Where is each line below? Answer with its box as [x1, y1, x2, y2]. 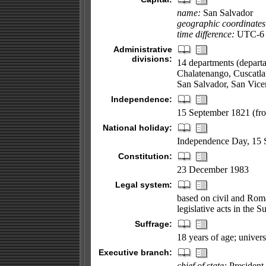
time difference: [176, 29, 235, 39]
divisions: [131, 54, 172, 64]
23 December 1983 [176, 164, 249, 175]
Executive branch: [98, 248, 172, 257]
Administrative [113, 45, 172, 54]
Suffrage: [134, 219, 172, 229]
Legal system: [115, 180, 172, 189]
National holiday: [102, 123, 172, 132]
